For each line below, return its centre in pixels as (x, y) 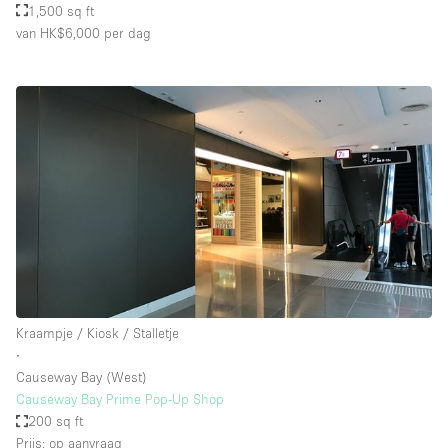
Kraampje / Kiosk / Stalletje (97, 333)
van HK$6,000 (58, 32)
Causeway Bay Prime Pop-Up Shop (120, 399)
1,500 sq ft (61, 10)
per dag (125, 32)
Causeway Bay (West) (81, 377)
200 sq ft (56, 421)
